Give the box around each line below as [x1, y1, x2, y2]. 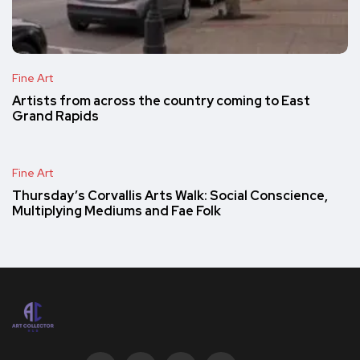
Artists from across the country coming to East [12, 92, 310, 110]
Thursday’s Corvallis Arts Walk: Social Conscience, [12, 187, 328, 205]
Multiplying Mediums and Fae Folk [12, 202, 221, 220]
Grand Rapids [12, 108, 99, 125]
